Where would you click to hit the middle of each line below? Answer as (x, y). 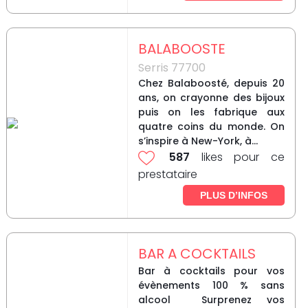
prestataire (167, 175)
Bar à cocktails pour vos (211, 271)
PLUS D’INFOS (233, 196)
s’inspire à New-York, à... (198, 141)
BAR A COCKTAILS (197, 254)
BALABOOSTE (181, 49)
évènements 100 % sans (211, 286)
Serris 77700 (172, 68)
